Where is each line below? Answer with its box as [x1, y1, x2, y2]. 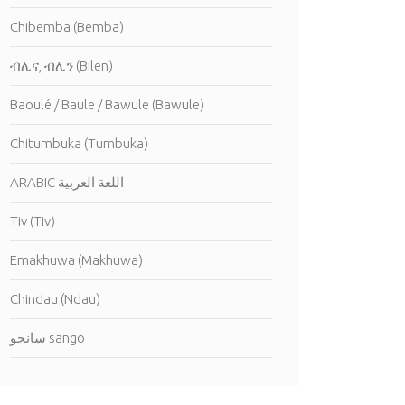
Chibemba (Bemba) [10, 19, 124, 34]
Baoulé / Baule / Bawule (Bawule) [10, 97, 204, 112]
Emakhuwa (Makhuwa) [10, 252, 143, 268]
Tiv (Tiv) [10, 213, 55, 229]
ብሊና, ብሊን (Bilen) [10, 58, 113, 73]
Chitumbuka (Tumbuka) [10, 136, 148, 151]
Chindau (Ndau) [10, 291, 100, 306]
